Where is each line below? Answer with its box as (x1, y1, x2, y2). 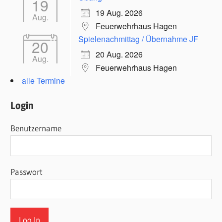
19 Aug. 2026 (96, 7, 143, 19)
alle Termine (22, 75, 65, 87)
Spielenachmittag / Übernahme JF (78, 33, 199, 45)
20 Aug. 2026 (96, 49, 143, 60)
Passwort (10, 166, 43, 177)
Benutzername (10, 123, 62, 134)
